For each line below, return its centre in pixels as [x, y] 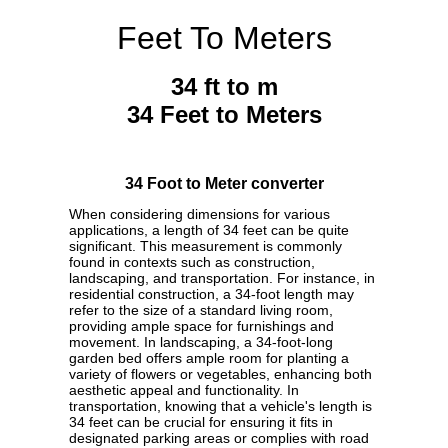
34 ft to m [224, 87]
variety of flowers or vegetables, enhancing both [220, 374]
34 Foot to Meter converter [224, 184]
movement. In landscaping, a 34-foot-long [201, 342]
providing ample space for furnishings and [201, 326]
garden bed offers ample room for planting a [209, 358]
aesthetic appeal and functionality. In [184, 390]
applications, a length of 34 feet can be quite [209, 230]
